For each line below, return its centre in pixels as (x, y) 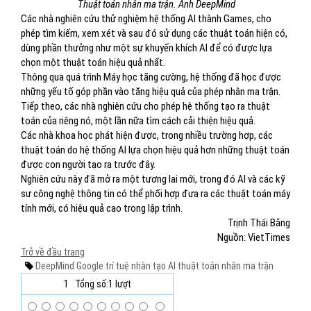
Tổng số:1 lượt (103, 284)
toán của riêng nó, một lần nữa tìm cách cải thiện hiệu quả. (138, 121)
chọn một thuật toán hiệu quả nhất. (93, 62)
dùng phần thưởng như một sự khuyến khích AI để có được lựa (146, 48)
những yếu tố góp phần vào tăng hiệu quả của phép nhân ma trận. (151, 92)
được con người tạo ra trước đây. (88, 165)
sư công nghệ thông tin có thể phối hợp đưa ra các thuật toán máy (155, 194)
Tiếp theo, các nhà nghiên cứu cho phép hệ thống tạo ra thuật (145, 106)
